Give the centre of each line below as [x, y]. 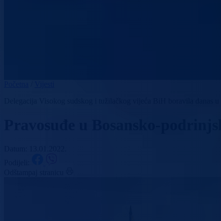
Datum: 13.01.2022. [35, 149]
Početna [16, 84]
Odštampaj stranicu [34, 173]
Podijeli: [18, 163]
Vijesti [44, 84]
